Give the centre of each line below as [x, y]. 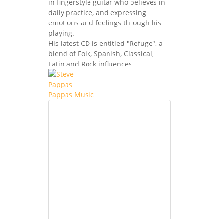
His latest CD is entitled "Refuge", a [106, 43]
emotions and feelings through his [105, 22]
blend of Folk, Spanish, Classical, [101, 53]
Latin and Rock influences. [91, 64]
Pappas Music [71, 94]
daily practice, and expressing [97, 12]
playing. [61, 33]
